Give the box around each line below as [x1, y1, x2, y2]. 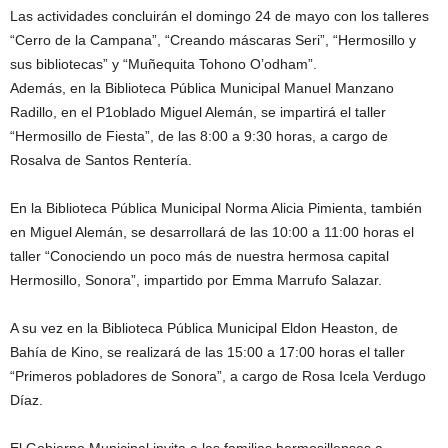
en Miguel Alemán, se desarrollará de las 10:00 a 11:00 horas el [10, 223, 414, 240]
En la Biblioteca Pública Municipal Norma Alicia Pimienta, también [10, 199, 422, 216]
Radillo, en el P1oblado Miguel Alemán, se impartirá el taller [10, 103, 386, 120]
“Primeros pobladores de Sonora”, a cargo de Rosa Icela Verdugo [10, 367, 426, 384]
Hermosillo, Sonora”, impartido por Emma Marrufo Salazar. [10, 271, 382, 288]
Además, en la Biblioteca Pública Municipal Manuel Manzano [10, 79, 394, 96]
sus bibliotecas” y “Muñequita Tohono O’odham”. [10, 55, 317, 72]
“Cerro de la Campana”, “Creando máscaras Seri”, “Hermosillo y [10, 31, 416, 48]
